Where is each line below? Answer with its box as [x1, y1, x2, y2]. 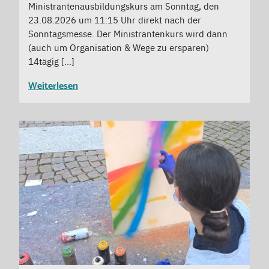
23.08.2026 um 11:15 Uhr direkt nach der [28, 13, 201, 26]
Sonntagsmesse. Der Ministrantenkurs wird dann [28, 26, 228, 40]
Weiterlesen [28, 77, 78, 94]
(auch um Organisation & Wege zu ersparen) [28, 40, 209, 53]
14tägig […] [28, 54, 74, 67]
